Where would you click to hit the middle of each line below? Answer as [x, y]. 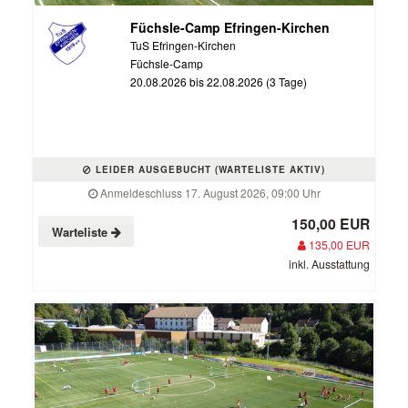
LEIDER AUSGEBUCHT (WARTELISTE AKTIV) [209, 169]
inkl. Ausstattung [329, 263]
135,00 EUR [338, 244]
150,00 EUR [331, 223]
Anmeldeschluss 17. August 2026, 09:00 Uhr [209, 192]
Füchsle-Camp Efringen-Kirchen [229, 27]
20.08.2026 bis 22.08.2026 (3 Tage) [218, 81]
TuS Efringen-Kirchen [183, 45]
